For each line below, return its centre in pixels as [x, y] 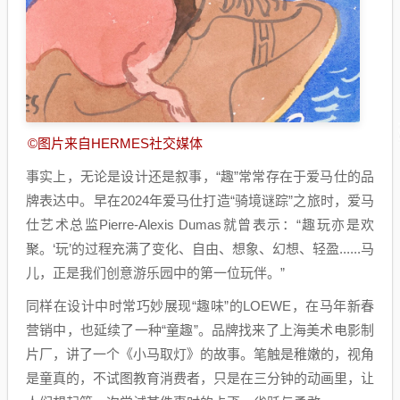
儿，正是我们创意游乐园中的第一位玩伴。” [155, 273]
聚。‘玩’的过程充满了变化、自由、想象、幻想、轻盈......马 [200, 249]
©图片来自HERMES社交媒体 [115, 144]
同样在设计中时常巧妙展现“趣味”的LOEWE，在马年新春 [200, 306]
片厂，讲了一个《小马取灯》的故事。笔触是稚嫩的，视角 [200, 354]
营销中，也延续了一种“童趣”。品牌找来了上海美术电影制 [200, 330]
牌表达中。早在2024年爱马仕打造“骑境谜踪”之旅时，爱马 [200, 201]
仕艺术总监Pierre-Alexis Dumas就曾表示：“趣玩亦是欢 [200, 225]
